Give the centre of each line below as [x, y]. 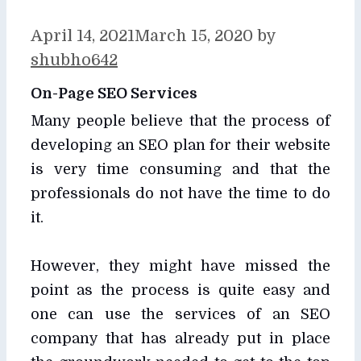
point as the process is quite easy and [180, 290]
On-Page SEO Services [114, 93]
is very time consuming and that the [180, 169]
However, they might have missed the [180, 266]
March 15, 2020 [194, 35]
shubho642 [74, 60]
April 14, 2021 [83, 35]
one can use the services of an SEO [180, 314]
